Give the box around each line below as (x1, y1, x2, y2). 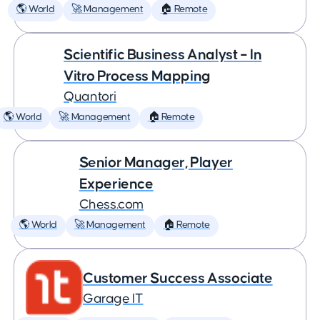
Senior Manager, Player (79, 155, 233, 170)
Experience (79, 176, 154, 191)
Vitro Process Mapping (64, 69, 211, 84)
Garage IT (83, 292, 144, 306)
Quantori (64, 90, 116, 104)
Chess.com (79, 198, 144, 211)
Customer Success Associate (83, 271, 273, 286)
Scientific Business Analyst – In (64, 47, 262, 62)
